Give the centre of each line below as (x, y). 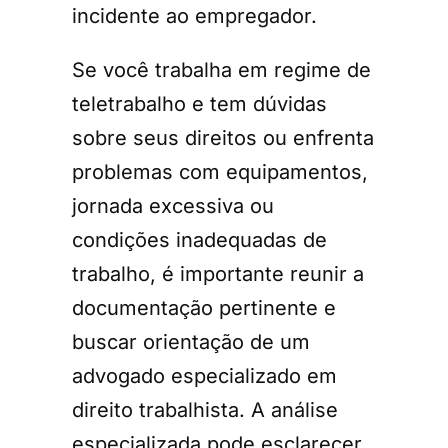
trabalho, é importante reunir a (218, 273)
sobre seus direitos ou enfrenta (223, 137)
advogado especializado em (204, 375)
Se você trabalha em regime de (221, 69)
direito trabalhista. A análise (205, 409)
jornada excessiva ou (173, 205)
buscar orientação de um (191, 341)
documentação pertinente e (204, 307)
